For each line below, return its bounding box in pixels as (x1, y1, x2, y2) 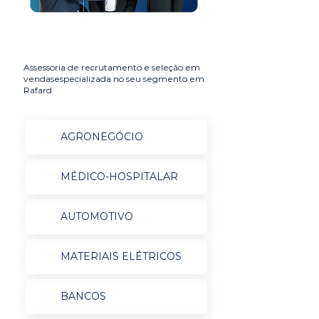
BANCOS (60, 290, 106, 303)
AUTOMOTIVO (60, 210, 133, 223)
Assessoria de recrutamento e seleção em (23, 62, 200, 73)
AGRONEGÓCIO (60, 130, 143, 143)
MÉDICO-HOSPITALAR (60, 170, 178, 183)
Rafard (23, 85, 52, 95)
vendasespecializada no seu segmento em (23, 73, 204, 84)
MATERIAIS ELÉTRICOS (60, 250, 182, 263)
